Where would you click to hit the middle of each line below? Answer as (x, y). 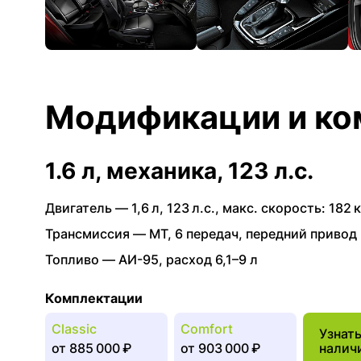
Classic (74, 329)
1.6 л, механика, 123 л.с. (179, 171)
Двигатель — (88, 208)
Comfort (207, 329)
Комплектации (94, 298)
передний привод (301, 234)
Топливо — (82, 259)
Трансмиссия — (97, 234)
